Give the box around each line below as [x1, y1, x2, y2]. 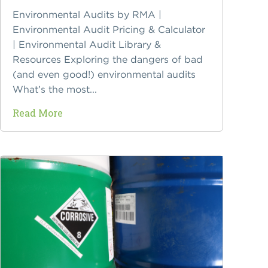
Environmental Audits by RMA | [13, 8, 162, 21]
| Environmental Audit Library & [13, 38, 162, 51]
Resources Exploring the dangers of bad [13, 53, 203, 66]
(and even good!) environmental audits [13, 68, 196, 81]
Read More [13, 106, 63, 120]
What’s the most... [13, 83, 98, 96]
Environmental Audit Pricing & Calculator [13, 23, 206, 36]
